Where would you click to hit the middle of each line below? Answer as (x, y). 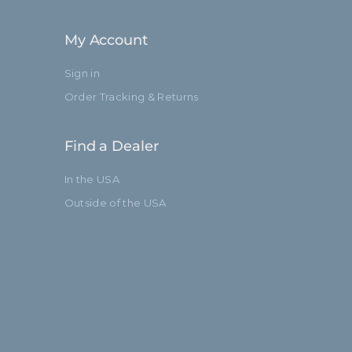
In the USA (92, 179)
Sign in (82, 73)
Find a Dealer (111, 146)
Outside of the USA (115, 202)
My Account (106, 40)
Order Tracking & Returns (131, 96)
